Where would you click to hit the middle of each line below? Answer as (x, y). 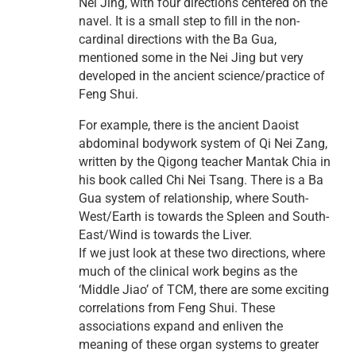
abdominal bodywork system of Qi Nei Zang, (203, 144)
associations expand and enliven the (181, 327)
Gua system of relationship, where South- (193, 199)
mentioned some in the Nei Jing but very (191, 58)
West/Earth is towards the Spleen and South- (204, 217)
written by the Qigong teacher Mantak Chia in (205, 162)
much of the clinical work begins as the (188, 272)
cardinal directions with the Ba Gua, (178, 40)
